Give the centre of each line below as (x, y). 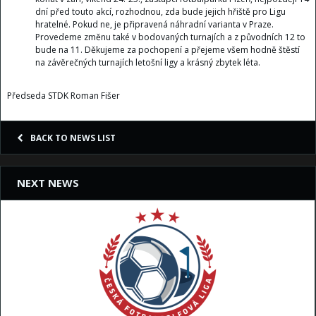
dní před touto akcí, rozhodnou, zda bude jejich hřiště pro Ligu (160, 11)
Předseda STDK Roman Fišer (64, 95)
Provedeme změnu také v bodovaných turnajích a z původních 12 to (170, 37)
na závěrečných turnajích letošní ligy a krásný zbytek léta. (148, 62)
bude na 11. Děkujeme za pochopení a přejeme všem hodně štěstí (167, 49)
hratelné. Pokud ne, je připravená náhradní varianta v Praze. (154, 24)
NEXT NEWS (48, 182)
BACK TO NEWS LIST (73, 138)
